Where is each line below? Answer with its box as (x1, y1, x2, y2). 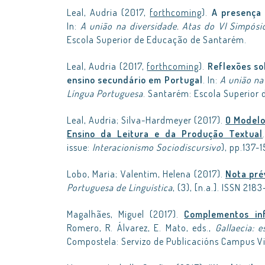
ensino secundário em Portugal (67, 74, 203, 86)
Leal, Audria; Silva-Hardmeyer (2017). (67, 114, 226, 126)
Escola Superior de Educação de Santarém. (67, 34, 247, 46)
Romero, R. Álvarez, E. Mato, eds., (67, 222, 215, 234)
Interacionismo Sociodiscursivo (92, 141, 221, 153)
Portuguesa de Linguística (67, 182, 173, 193)
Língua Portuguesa (67, 88, 143, 99)
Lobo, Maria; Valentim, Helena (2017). (67, 168, 225, 180)
